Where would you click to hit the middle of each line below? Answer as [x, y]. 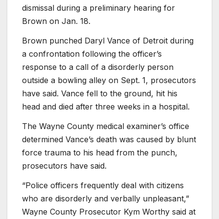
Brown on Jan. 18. [56, 21]
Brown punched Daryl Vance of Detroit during [108, 41]
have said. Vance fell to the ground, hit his [100, 94]
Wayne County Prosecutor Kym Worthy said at [109, 211]
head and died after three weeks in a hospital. [106, 107]
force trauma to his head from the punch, [100, 152]
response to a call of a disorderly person [98, 67]
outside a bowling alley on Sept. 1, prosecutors [109, 80]
